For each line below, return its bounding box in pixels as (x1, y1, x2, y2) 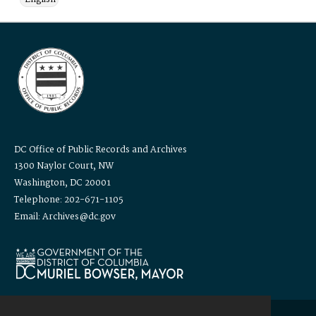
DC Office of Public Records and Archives (14, 142, 187, 157)
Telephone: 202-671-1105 (14, 192, 123, 207)
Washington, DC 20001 (14, 175, 111, 190)
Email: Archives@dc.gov (14, 209, 116, 224)
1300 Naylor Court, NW (14, 158, 114, 174)
